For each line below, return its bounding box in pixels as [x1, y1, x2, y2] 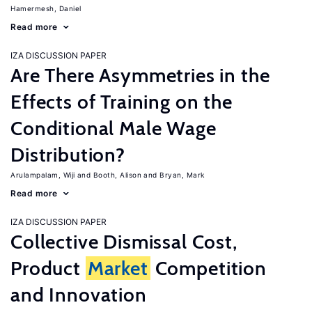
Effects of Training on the [10, 90, 233, 114]
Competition [150, 256, 267, 280]
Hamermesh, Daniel [10, 4, 81, 13]
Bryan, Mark [159, 171, 205, 179]
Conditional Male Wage [10, 116, 217, 140]
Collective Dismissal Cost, [10, 230, 237, 253]
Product [10, 256, 86, 280]
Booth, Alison [93, 171, 141, 179]
